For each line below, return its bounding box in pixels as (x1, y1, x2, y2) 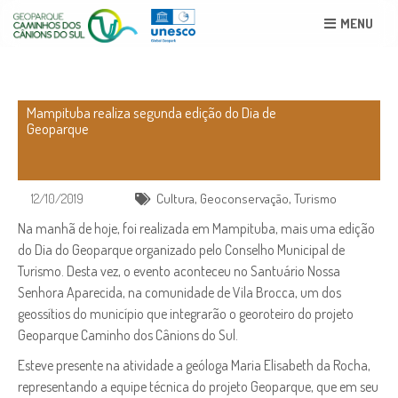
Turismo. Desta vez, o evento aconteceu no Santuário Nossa (18, 262, 340, 281)
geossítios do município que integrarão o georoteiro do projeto (18, 305, 354, 323)
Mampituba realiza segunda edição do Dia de (27, 103, 276, 123)
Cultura (156, 190, 195, 208)
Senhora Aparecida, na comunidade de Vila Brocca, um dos (18, 283, 341, 302)
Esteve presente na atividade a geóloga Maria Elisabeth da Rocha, (18, 355, 370, 374)
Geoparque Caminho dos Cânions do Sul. (18, 326, 238, 345)
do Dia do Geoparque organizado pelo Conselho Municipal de (18, 241, 345, 259)
